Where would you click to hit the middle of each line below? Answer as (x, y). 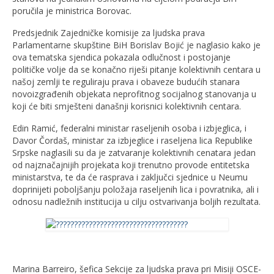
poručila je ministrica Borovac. (72, 10)
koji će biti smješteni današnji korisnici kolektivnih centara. (127, 106)
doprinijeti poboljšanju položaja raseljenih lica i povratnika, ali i (135, 189)
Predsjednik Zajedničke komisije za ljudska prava (109, 32)
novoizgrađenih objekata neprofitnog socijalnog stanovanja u (134, 94)
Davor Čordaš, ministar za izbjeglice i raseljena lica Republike (132, 140)
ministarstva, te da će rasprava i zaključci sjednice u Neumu (130, 177)
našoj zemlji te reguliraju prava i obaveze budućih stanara (126, 81)
